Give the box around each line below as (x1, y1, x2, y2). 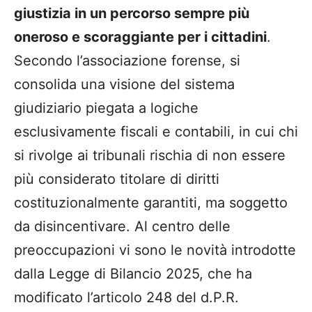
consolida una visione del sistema (14, 75, 235, 93)
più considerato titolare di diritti (14, 170, 219, 187)
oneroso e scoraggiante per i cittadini (14, 28, 267, 45)
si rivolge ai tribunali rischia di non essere (14, 146, 286, 164)
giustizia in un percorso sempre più (14, 4, 249, 22)
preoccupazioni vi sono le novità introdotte (14, 241, 296, 258)
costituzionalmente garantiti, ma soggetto (14, 194, 288, 211)
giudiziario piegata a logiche (14, 99, 198, 116)
